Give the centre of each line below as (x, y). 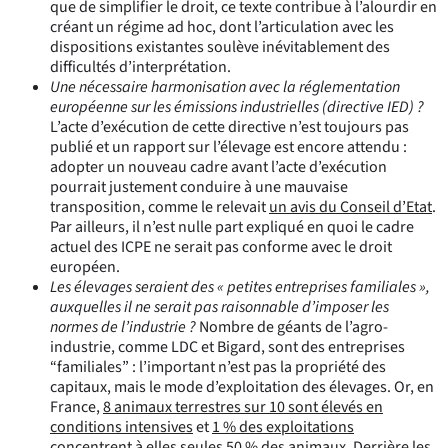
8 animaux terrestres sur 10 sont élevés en (243, 406)
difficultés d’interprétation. (142, 66)
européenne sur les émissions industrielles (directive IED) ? (237, 106)
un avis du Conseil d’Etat (350, 206)
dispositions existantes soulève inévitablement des (220, 46)
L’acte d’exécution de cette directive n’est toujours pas (229, 126)
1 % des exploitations (283, 426)
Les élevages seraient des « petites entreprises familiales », (240, 286)
